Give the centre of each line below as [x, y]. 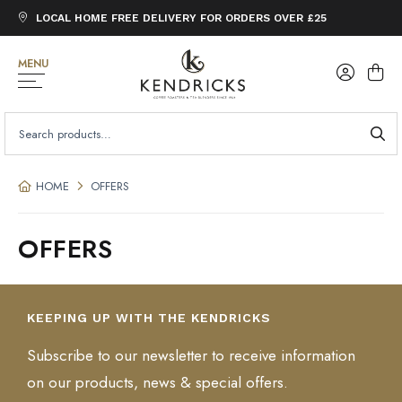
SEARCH [30, 118]
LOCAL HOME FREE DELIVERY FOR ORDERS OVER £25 [181, 18]
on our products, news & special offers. [157, 382]
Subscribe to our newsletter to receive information [191, 355]
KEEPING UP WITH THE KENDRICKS [149, 318]
